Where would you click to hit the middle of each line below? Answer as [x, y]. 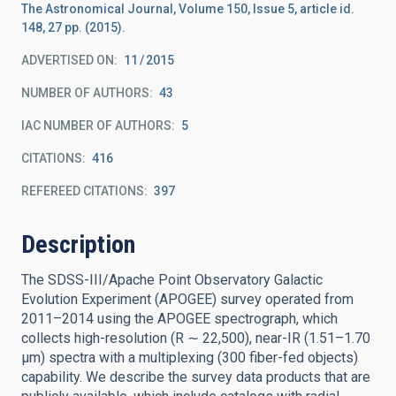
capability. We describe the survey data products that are [196, 377]
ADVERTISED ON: [69, 60]
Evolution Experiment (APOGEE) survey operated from [187, 299]
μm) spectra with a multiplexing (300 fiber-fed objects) [190, 358]
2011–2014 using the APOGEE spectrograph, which [179, 319]
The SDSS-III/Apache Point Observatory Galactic [172, 280]
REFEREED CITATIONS [83, 191]
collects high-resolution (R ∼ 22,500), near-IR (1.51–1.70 [196, 338]
